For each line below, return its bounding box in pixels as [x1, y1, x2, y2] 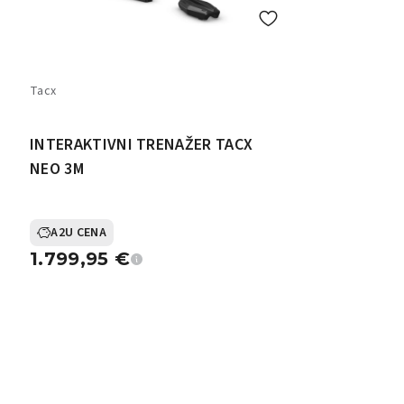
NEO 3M [30, 158, 84, 180]
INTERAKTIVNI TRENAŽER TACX [30, 133, 253, 156]
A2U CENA [50, 224, 106, 242]
